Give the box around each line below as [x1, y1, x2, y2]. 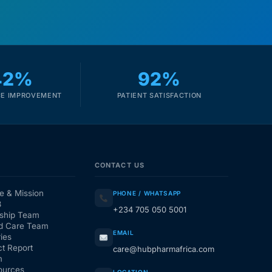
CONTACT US [94, 161, 144, 170]
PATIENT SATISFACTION [117, 91, 202, 100]
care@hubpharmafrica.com [112, 244, 214, 254]
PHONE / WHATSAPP [112, 189, 182, 197]
